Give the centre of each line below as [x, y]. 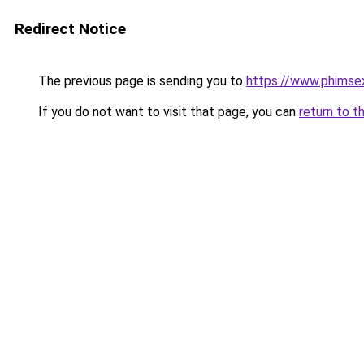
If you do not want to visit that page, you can [167, 112]
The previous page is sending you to [141, 81]
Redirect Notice [70, 29]
